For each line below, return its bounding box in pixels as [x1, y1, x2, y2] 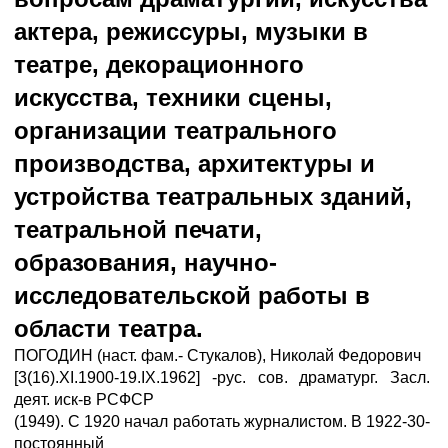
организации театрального [14, 117, 337, 144]
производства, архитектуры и [14, 150, 375, 177]
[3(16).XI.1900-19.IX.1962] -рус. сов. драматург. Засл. [14, 369, 430, 386]
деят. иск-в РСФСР [14, 391, 154, 408]
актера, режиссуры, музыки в [14, 18, 368, 45]
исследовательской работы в [14, 282, 370, 309]
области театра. [14, 315, 203, 342]
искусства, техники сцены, [14, 84, 332, 111]
